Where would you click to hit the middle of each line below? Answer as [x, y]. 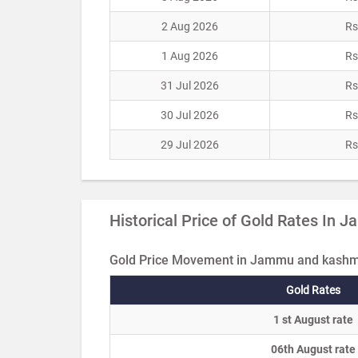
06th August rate [313, 350]
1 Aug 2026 [190, 56]
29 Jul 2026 [190, 145]
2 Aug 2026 [190, 27]
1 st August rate [313, 320]
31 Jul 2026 [190, 86]
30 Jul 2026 [190, 115]
